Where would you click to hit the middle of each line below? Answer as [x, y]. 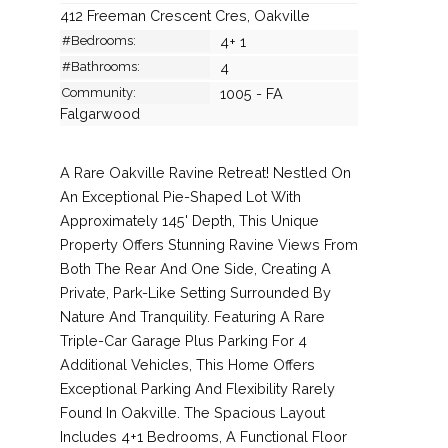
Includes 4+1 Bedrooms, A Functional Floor [203, 437]
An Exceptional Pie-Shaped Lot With [180, 197]
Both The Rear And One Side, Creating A [195, 269]
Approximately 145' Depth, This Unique [189, 221]
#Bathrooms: [101, 67]
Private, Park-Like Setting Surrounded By [195, 293]
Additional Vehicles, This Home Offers [187, 365]
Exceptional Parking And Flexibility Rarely [197, 389]
